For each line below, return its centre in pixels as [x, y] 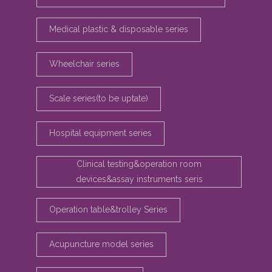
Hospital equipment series [100, 133]
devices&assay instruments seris [139, 179]
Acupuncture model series [101, 244]
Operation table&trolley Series [108, 209]
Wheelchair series [84, 64]
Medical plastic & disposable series [119, 29]
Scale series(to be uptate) [99, 98]
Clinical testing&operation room [139, 164]
